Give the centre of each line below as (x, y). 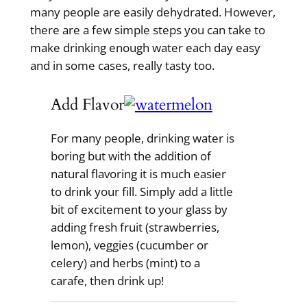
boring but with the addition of (131, 156)
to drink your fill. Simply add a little (142, 191)
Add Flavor (87, 104)
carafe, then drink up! (107, 280)
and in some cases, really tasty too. (122, 65)
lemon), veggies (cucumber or (129, 245)
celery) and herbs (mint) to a (125, 262)
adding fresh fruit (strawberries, (135, 227)
